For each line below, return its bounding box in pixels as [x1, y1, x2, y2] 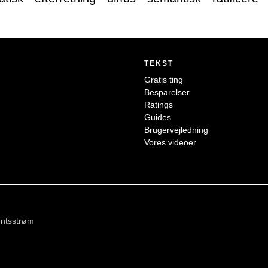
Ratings [144, 100, 173, 110]
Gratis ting [144, 75, 184, 85]
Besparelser [144, 87, 190, 98]
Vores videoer [144, 138, 197, 148]
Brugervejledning [144, 125, 209, 135]
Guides [144, 112, 172, 123]
